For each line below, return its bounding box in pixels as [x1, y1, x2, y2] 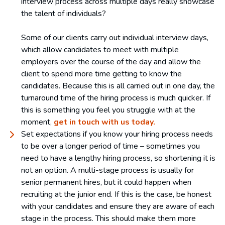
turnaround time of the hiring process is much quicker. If [21, 92, 210, 103]
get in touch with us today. [54, 116, 155, 128]
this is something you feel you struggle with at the [21, 104, 195, 116]
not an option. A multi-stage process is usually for [21, 164, 194, 176]
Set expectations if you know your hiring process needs [21, 128, 213, 140]
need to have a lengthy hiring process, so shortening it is [21, 152, 215, 164]
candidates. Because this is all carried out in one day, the [21, 80, 215, 91]
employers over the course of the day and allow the [21, 56, 201, 67]
